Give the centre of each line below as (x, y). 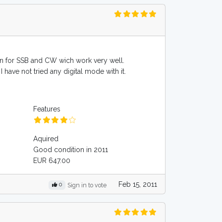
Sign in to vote (87, 185)
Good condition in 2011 (71, 150)
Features (47, 109)
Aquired (46, 139)
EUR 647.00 (52, 161)
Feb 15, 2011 (138, 184)
